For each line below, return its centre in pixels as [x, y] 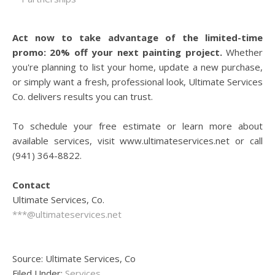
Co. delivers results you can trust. [83, 96]
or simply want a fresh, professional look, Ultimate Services [137, 82]
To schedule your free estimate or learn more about [137, 126]
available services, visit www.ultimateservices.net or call [137, 141]
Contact [31, 185]
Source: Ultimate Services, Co [74, 258]
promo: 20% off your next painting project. [117, 52]
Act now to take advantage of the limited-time [137, 37]
